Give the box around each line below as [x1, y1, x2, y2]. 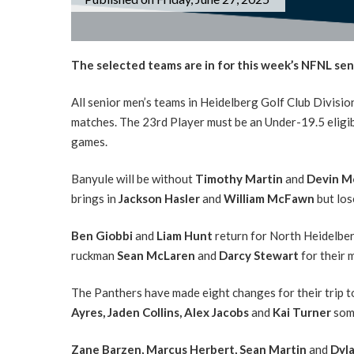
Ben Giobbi [70, 228, 135, 243]
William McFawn [223, 190, 317, 205]
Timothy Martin [194, 171, 285, 186]
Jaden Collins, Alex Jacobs [107, 304, 251, 319]
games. [70, 134, 107, 149]
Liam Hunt [156, 228, 215, 243]
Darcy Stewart [218, 247, 299, 262]
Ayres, [70, 304, 107, 319]
